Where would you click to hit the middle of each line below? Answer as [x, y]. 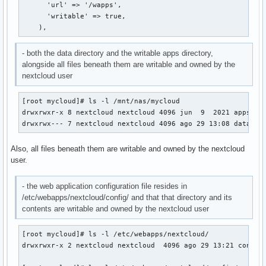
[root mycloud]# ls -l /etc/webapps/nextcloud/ [116, 234]
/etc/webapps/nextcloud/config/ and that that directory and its [127, 197]
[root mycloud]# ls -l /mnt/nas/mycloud [101, 101]
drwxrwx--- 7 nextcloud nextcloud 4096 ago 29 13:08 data [137, 124]
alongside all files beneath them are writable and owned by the [129, 65]
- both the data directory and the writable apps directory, [118, 53]
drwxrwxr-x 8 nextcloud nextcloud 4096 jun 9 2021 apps [137, 113]
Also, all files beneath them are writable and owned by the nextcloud [128, 149]
